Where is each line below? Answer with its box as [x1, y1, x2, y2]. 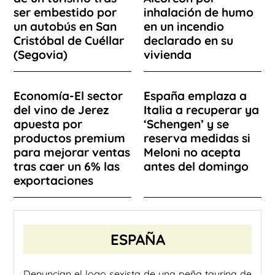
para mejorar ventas [14, 144, 130, 160]
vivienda [144, 47, 192, 62]
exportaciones [14, 172, 93, 188]
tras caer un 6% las [14, 158, 120, 174]
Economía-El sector [14, 88, 123, 103]
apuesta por [14, 116, 82, 131]
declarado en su [144, 33, 233, 48]
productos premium [14, 130, 125, 145]
